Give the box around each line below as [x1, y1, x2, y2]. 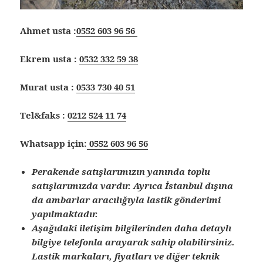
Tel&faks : [20, 109, 68, 122]
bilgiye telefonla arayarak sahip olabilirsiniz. [32, 236, 235, 248]
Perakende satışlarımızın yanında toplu [32, 166, 211, 178]
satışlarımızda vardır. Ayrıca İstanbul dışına [32, 180, 234, 192]
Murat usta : [20, 81, 77, 93]
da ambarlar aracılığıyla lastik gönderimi [32, 194, 221, 206]
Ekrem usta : [20, 53, 80, 65]
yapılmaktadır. [32, 208, 99, 220]
